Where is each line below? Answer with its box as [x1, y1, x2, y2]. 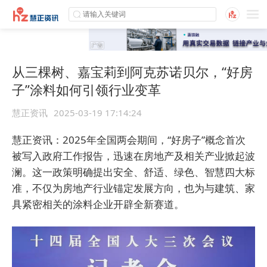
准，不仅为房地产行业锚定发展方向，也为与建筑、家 [12, 181, 255, 195]
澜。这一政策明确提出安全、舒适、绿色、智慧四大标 [12, 165, 255, 179]
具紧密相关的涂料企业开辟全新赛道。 [12, 197, 184, 212]
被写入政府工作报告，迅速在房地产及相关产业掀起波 [12, 149, 255, 163]
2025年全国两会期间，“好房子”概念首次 [63, 133, 246, 147]
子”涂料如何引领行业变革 [12, 80, 161, 99]
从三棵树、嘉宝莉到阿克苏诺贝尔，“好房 [12, 63, 253, 81]
